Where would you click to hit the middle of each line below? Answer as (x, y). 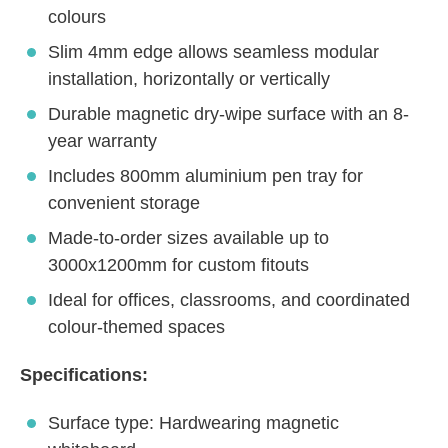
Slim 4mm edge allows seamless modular (213, 52)
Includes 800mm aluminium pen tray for (205, 176)
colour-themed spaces (136, 327)
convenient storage (124, 203)
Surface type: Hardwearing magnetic (193, 422)
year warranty (102, 141)
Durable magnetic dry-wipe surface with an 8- (228, 114)
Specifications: (84, 375)
